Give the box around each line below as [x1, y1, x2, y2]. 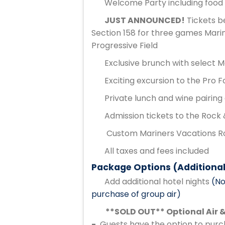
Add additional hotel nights [104, 176, 209, 187]
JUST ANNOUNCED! [104, 15, 185, 26]
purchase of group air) [91, 188, 181, 200]
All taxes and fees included [104, 145, 209, 157]
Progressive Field [91, 40, 158, 51]
